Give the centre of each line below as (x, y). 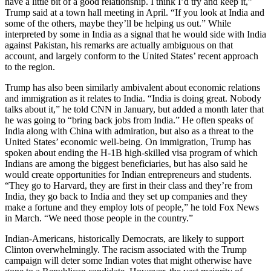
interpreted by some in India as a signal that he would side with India (135, 34)
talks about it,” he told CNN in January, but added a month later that (134, 109)
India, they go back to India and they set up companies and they (126, 197)
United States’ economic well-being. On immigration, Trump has (128, 142)
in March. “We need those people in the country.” (99, 218)
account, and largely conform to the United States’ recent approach (132, 56)
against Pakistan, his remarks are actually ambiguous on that (119, 45)
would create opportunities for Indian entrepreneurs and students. (128, 175)
